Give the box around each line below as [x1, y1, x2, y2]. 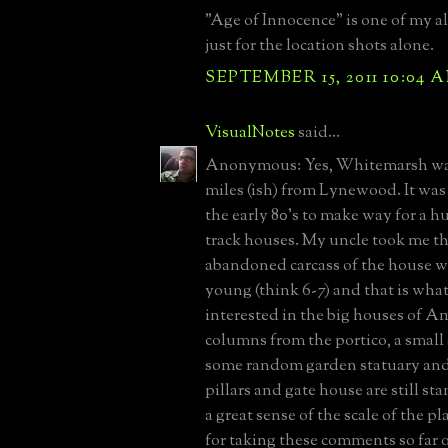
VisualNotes [205, 120, 295, 145]
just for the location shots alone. [205, 33, 434, 58]
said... [295, 120, 340, 145]
